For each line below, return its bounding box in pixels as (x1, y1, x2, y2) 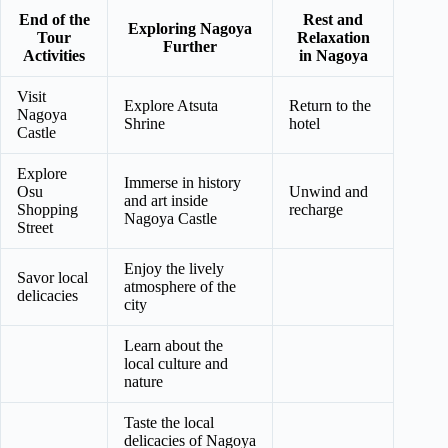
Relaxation (296, 29, 370, 47)
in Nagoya (298, 47, 368, 65)
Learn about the (124, 337, 223, 355)
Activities (23, 47, 85, 65)
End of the (18, 11, 90, 29)
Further (163, 38, 217, 56)
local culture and (124, 355, 228, 373)
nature (124, 373, 163, 391)
